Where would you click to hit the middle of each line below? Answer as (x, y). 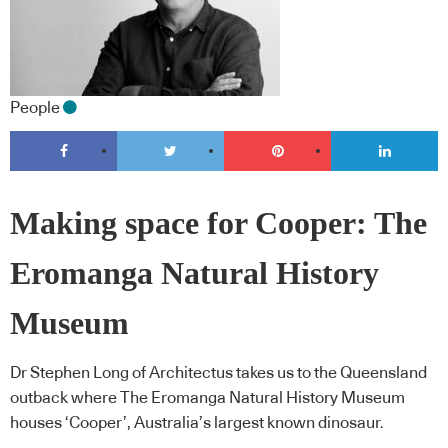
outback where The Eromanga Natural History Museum (207, 398)
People (35, 108)
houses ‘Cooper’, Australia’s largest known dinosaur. (197, 423)
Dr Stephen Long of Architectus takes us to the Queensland (218, 373)
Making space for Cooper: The (218, 223)
